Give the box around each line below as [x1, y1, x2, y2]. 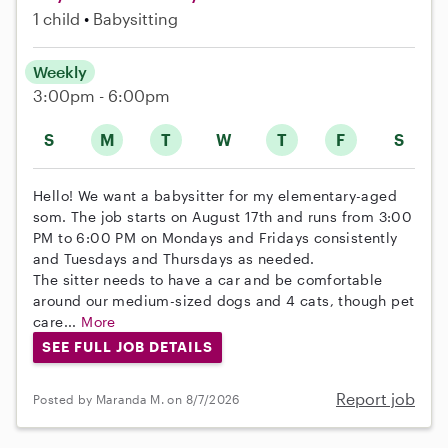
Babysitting [93, 8, 178, 28]
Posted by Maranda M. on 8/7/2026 [33, 391, 240, 406]
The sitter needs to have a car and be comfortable [33, 270, 383, 288]
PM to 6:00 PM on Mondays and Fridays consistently [33, 228, 398, 246]
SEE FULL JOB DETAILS [41, 338, 213, 356]
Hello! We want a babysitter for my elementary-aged [33, 186, 397, 204]
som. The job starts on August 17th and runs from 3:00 [33, 207, 413, 225]
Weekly [33, 61, 87, 81]
